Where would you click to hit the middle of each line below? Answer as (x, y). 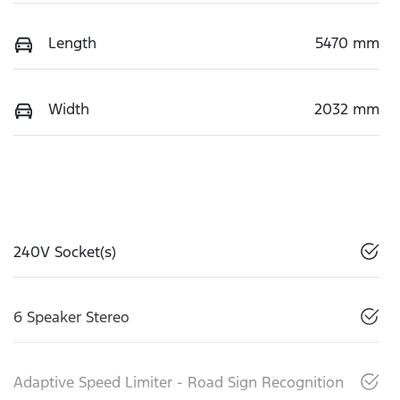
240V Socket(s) (65, 251)
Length (72, 42)
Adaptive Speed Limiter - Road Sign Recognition (179, 382)
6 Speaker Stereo (71, 317)
